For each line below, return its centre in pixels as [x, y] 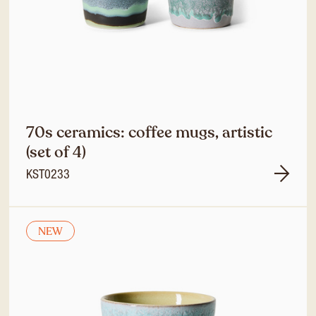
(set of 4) [56, 152]
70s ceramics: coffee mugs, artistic [149, 133]
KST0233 [48, 176]
